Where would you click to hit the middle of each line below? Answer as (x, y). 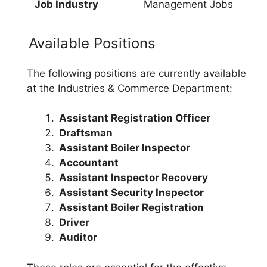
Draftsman (86, 133)
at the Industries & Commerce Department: (130, 88)
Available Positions (92, 43)
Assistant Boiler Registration (131, 207)
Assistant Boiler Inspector (125, 148)
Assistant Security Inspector (131, 193)
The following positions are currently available (136, 73)
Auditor (78, 237)
